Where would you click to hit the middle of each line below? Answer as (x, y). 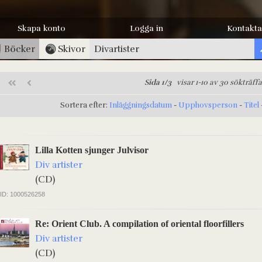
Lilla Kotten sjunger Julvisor (92, 150)
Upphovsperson (208, 105)
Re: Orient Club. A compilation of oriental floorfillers (139, 224)
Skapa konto (41, 28)
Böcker (20, 49)
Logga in (146, 28)
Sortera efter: (85, 105)
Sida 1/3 (158, 82)
